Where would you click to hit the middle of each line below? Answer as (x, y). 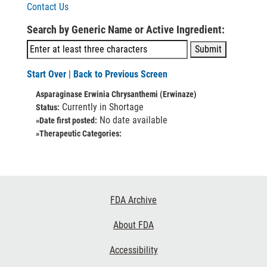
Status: (48, 107)
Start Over (46, 74)
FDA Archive (133, 200)
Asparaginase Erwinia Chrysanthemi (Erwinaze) (116, 94)
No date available (132, 120)
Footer (22, 196)
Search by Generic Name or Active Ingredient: (126, 30)
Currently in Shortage (102, 107)
